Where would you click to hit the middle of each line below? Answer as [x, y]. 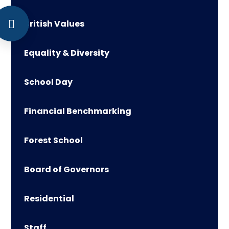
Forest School [54, 140]
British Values [54, 24]
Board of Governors [67, 169]
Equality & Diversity [67, 53]
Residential [49, 198]
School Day [49, 82]
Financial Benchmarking [78, 111]
